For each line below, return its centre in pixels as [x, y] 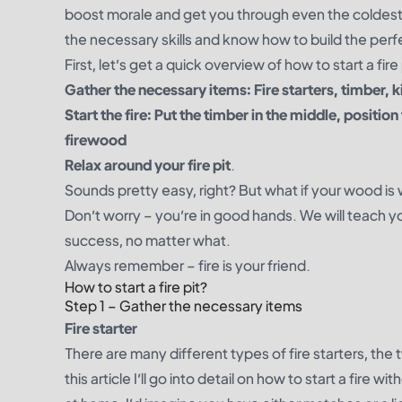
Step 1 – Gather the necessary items [184, 306]
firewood [96, 140]
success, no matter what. [148, 240]
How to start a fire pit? [136, 287]
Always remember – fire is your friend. [188, 265]
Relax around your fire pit [148, 165]
